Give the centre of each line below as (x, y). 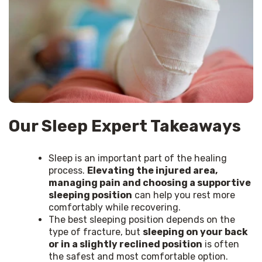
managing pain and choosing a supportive (150, 182)
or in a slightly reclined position (125, 244)
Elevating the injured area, (152, 170)
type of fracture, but (96, 232)
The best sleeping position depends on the (142, 219)
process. (68, 170)
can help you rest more (184, 195)
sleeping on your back (195, 232)
